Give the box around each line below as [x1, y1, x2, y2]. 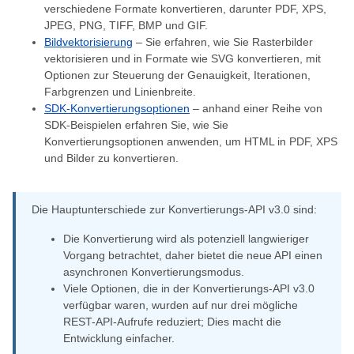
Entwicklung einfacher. [63, 332, 175, 345]
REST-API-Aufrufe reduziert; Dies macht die [63, 315, 281, 328]
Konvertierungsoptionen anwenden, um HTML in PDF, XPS [44, 135, 337, 148]
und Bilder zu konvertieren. [44, 152, 179, 164]
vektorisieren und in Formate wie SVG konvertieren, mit [44, 52, 321, 65]
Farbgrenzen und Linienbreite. [44, 85, 196, 98]
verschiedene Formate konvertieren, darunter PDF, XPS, [44, 2, 326, 15]
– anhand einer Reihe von [190, 102, 322, 115]
